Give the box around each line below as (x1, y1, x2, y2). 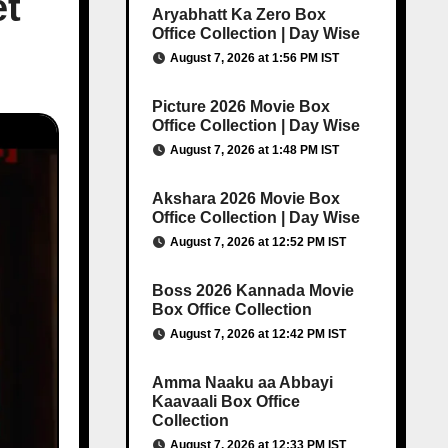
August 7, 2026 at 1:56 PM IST (169, 51, 339, 65)
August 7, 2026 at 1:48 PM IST (169, 143, 339, 157)
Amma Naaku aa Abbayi (151, 374, 333, 391)
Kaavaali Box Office (151, 393, 300, 410)
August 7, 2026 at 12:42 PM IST (169, 327, 346, 341)
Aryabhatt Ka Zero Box (151, 6, 326, 23)
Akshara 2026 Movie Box (151, 190, 340, 207)
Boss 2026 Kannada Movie (151, 282, 354, 299)
